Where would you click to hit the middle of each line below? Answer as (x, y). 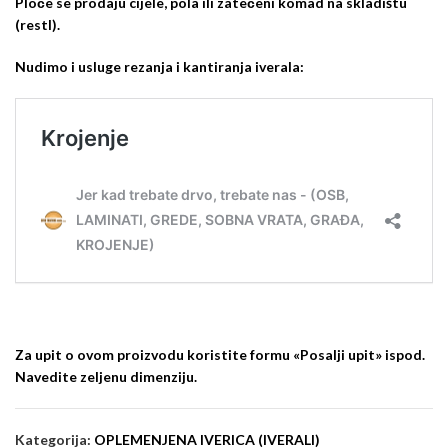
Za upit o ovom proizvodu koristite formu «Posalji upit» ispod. (220, 354)
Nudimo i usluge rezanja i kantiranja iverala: (159, 66)
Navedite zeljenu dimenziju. (106, 376)
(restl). (37, 24)
